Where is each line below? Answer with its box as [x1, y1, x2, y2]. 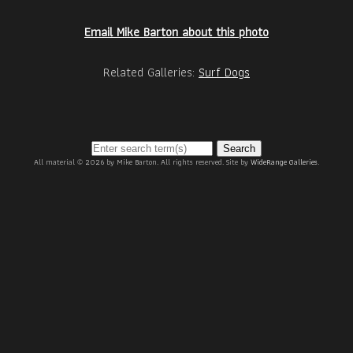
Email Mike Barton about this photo [84, 22, 269, 42]
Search [223, 143, 255, 154]
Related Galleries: [103, 62, 199, 82]
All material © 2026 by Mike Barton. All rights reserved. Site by [34, 155, 251, 169]
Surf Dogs [199, 62, 250, 82]
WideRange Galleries [251, 155, 318, 169]
